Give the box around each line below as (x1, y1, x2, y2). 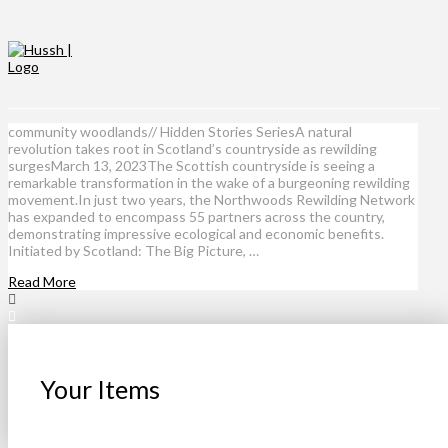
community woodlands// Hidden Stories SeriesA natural (8, 123, 352, 140)
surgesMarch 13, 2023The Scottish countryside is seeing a (8, 157, 375, 174)
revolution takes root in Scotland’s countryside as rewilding (8, 140, 377, 157)
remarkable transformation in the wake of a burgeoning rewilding (8, 174, 410, 191)
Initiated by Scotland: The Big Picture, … (8, 242, 259, 259)
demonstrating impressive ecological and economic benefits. (8, 225, 384, 242)
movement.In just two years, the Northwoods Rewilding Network (8, 191, 415, 208)
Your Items (40, 373, 160, 404)
